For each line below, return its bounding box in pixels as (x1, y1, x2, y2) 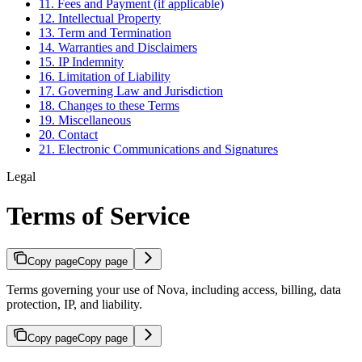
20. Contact (39, 127, 98, 141)
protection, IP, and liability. (6, 297, 142, 312)
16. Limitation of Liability (39, 69, 170, 83)
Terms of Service (6, 201, 190, 230)
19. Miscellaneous (39, 112, 131, 127)
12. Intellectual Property (39, 11, 161, 25)
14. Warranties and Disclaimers (39, 40, 197, 54)
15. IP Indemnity (39, 54, 124, 69)
